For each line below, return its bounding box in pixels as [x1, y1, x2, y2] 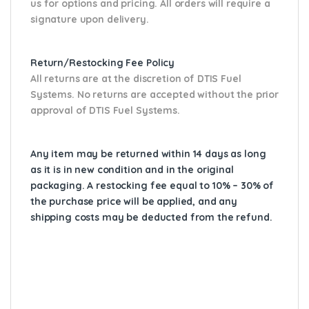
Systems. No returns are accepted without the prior [30, 88, 279, 101]
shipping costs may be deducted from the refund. [30, 210, 272, 223]
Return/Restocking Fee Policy [30, 56, 175, 69]
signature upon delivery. [30, 12, 149, 26]
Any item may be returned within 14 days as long [30, 147, 266, 160]
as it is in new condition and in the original [30, 163, 234, 176]
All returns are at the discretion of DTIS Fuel [30, 72, 241, 85]
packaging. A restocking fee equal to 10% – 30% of [30, 179, 275, 192]
